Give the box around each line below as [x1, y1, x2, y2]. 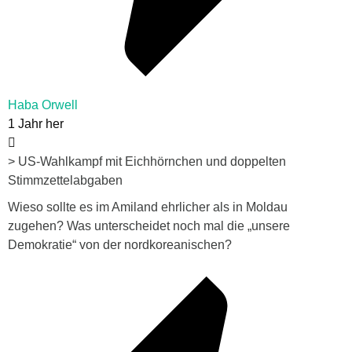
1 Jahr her [8, 117, 64, 131]
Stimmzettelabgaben [8, 174, 123, 188]
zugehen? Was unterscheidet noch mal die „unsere [8, 219, 290, 233]
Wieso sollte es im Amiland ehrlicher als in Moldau [8, 200, 288, 214]
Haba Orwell [8, 98, 78, 112]
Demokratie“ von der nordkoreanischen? [8, 238, 232, 252]
